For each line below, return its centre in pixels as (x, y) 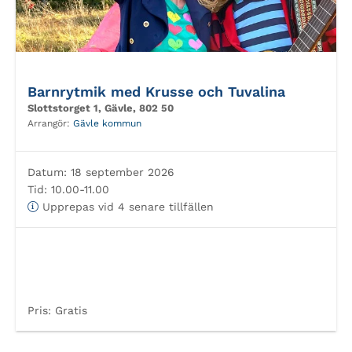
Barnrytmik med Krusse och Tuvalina (156, 92)
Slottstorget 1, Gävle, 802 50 (101, 108)
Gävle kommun (107, 123)
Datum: (47, 172)
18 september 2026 (121, 172)
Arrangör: (50, 123)
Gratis (69, 310)
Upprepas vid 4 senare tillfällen (126, 207)
